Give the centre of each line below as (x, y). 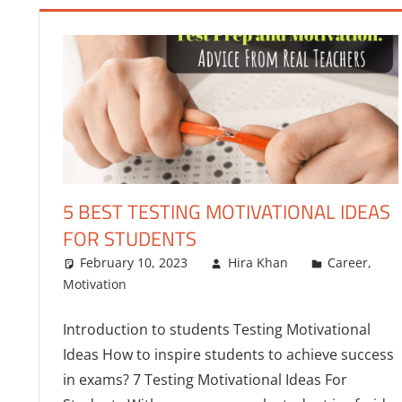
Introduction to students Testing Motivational (216, 330)
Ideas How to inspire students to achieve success (228, 355)
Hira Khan (258, 263)
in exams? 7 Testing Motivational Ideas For (205, 380)
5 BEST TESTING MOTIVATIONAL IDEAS (226, 212)
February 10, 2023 (134, 263)
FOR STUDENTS (129, 239)
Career (348, 263)
